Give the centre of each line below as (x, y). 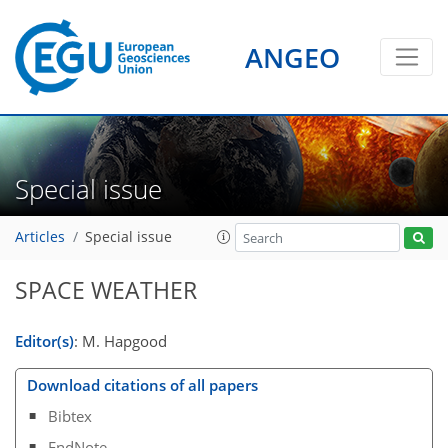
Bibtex (70, 415)
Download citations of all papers (142, 385)
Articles (40, 237)
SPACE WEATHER (106, 290)
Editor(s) (44, 340)
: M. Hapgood (120, 340)
